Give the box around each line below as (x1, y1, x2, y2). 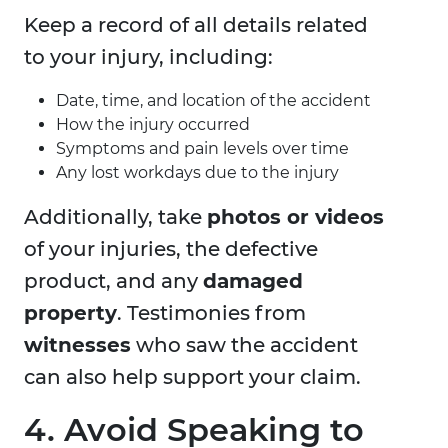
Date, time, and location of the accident (56, 91, 371, 111)
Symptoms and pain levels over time (56, 139, 349, 159)
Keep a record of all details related (24, 13, 368, 38)
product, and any (24, 269, 203, 294)
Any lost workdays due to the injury (56, 163, 339, 183)
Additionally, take (24, 205, 207, 230)
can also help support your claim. (24, 365, 361, 390)
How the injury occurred (56, 115, 250, 135)
